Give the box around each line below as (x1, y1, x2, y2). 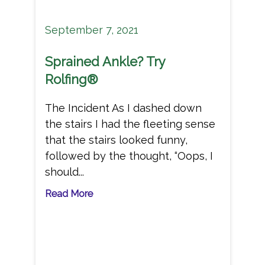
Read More (44, 188, 93, 199)
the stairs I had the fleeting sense (44, 117, 215, 130)
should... (44, 165, 84, 178)
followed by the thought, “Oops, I (44, 149, 213, 162)
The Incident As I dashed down (44, 101, 202, 114)
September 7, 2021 (44, 23, 138, 36)
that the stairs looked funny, (44, 133, 188, 146)
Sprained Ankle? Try (44, 53, 165, 69)
